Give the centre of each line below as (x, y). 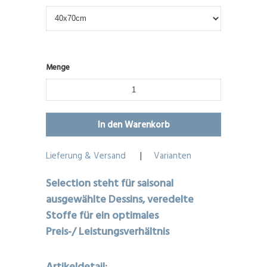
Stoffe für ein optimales (103, 215)
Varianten (173, 155)
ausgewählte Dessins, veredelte (120, 198)
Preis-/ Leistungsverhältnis (109, 231)
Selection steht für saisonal (110, 182)
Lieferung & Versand (86, 155)
